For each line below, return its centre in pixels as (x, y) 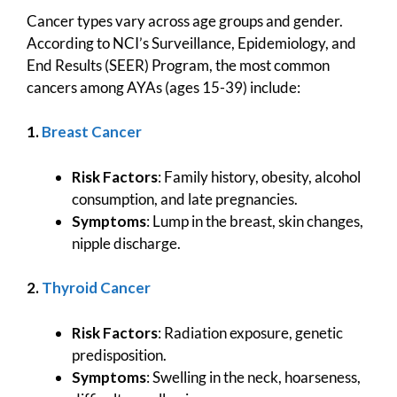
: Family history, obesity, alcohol (259, 176)
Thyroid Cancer (96, 288)
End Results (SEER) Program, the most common (178, 65)
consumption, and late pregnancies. (185, 198)
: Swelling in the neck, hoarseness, (253, 377)
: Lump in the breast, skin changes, (255, 221)
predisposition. (119, 354)
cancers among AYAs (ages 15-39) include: (163, 87)
